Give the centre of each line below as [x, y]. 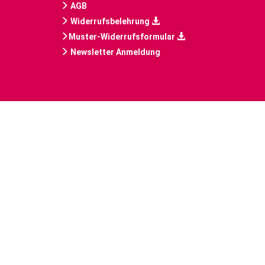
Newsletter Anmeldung [114, 52]
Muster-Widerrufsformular [123, 37]
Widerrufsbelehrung [110, 21]
